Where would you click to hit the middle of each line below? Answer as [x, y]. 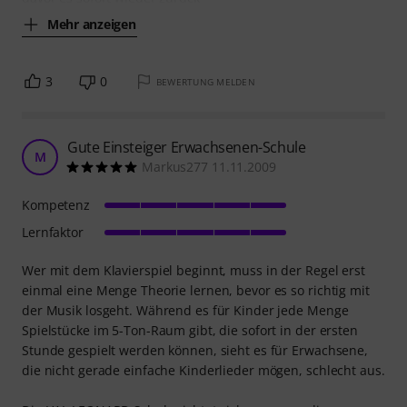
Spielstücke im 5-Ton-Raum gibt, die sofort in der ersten [190, 330]
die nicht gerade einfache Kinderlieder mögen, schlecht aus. [203, 370]
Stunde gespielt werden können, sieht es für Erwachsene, [195, 350]
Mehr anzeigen [92, 24]
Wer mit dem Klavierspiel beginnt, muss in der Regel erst [194, 270]
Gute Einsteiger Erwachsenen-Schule [187, 147]
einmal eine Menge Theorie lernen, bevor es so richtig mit [196, 290]
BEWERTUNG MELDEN [205, 82]
